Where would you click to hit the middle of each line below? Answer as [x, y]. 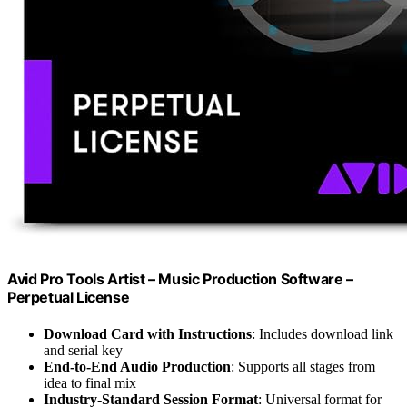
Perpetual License [69, 298]
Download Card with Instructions [148, 333]
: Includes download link [323, 333]
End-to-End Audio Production [137, 366]
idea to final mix [90, 382]
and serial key [83, 350]
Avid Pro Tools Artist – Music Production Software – [180, 279]
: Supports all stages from [303, 366]
